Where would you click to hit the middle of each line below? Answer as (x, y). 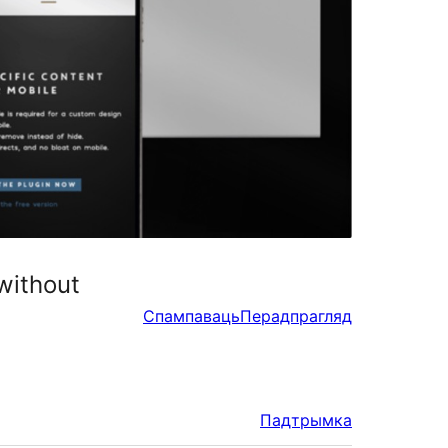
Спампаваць (191, 315)
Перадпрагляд (296, 315)
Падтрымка (306, 419)
